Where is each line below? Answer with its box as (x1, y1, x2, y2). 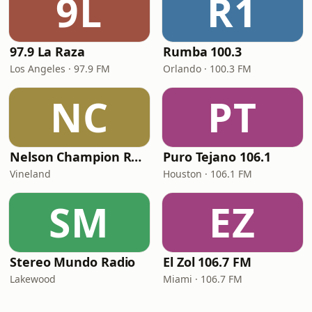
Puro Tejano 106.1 (163, 148, 271, 165)
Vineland (10, 167, 51, 180)
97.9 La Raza (10, 43, 85, 60)
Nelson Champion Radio (131, 148, 142, 165)
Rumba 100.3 (163, 43, 242, 60)
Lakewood (10, 272, 56, 286)
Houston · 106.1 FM (163, 167, 252, 180)
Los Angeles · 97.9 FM (10, 62, 110, 75)
